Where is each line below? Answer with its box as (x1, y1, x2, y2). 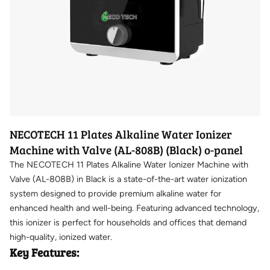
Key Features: (10, 244, 79, 260)
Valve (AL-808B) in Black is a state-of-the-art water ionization (10, 174, 247, 185)
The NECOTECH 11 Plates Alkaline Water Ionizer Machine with (10, 159, 248, 171)
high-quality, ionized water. (10, 231, 112, 243)
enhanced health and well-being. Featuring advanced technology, (10, 202, 259, 214)
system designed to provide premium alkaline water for (10, 188, 221, 199)
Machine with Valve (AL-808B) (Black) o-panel (10, 142, 243, 158)
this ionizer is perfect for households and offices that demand (10, 217, 246, 228)
